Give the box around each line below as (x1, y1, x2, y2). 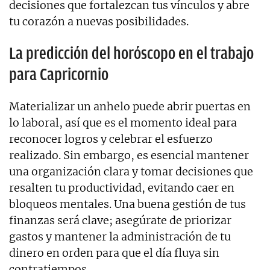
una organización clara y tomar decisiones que (9, 164, 253, 178)
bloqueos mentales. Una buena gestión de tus (9, 196, 246, 211)
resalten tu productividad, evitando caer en (9, 180, 234, 195)
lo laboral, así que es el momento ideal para (9, 115, 237, 130)
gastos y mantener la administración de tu (9, 229, 231, 243)
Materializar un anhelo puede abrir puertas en (9, 99, 251, 113)
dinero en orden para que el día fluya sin (9, 245, 219, 260)
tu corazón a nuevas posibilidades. (9, 14, 189, 28)
